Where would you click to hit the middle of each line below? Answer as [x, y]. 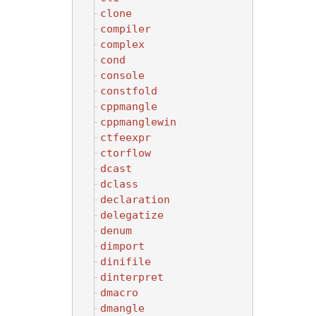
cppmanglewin [138, 122]
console [122, 75]
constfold [129, 91]
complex [122, 44]
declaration [135, 199]
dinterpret [132, 277]
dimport [122, 246]
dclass [119, 184]
